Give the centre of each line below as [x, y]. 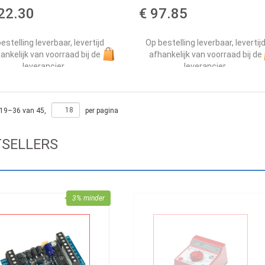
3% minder [89, 198]
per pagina [101, 111]
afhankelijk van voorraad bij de [205, 54]
